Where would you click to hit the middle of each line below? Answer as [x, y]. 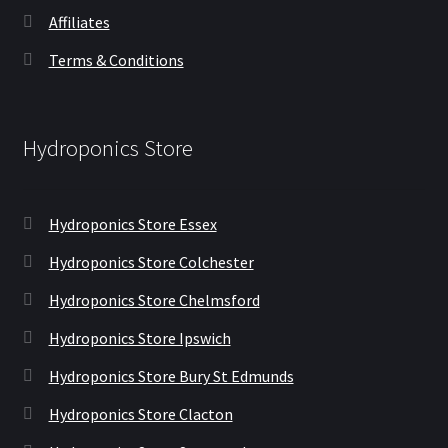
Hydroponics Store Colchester [151, 261]
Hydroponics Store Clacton [140, 413]
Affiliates [79, 22]
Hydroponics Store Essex [132, 223]
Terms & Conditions [116, 60]
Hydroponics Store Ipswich [139, 337]
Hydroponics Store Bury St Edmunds [171, 375]
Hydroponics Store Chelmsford [154, 299]
